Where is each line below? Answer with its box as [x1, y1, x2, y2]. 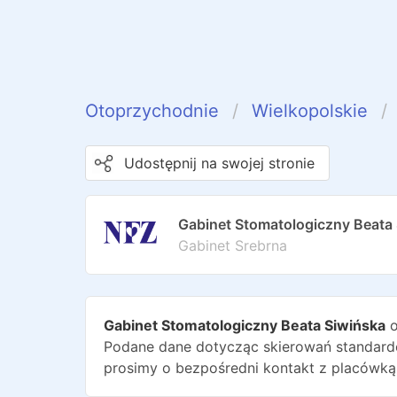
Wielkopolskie [252, 100, 368, 121]
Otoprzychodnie [85, 100, 219, 121]
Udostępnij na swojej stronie [124, 154, 315, 172]
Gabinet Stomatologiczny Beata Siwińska [104, 316, 385, 334]
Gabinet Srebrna [178, 237, 287, 254]
